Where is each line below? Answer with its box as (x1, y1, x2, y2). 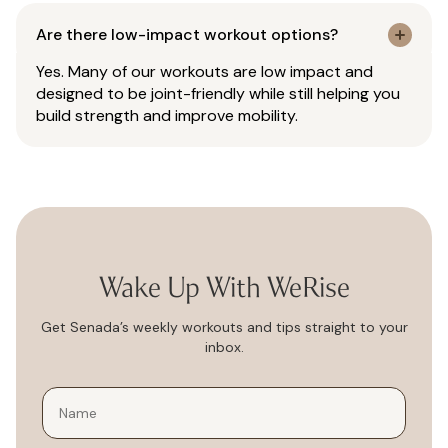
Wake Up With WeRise (98, 268, 350, 308)
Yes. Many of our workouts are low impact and (36, 61, 373, 83)
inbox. (204, 338, 244, 357)
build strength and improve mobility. (36, 105, 298, 127)
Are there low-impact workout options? (36, 24, 338, 46)
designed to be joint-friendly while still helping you (36, 83, 400, 105)
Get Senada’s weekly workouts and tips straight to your (40, 318, 408, 337)
